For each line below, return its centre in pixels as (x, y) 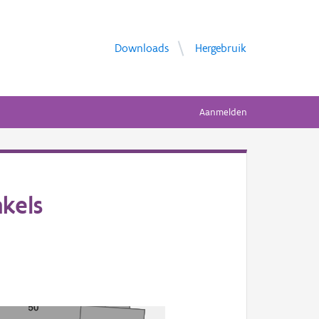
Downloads (142, 48)
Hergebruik (221, 48)
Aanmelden (223, 112)
